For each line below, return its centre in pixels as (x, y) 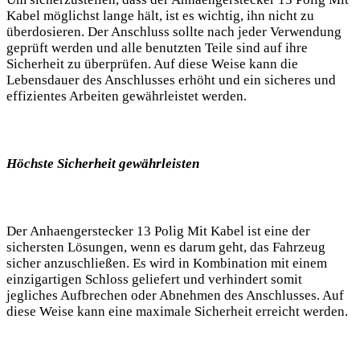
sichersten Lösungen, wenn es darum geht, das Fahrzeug (166, 247)
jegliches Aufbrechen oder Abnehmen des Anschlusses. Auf (175, 295)
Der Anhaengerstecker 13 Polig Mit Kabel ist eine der (158, 231)
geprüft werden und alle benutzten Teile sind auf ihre (157, 47)
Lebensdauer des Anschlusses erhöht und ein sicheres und (171, 80)
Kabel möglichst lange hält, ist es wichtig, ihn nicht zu (160, 15)
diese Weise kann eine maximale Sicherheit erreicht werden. (177, 311)
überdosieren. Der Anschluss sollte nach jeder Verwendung (174, 31)
